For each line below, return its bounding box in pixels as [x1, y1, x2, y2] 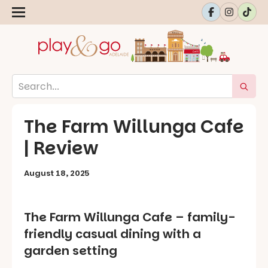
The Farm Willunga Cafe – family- [24, 208, 235, 226]
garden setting [24, 242, 117, 259]
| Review [24, 136, 98, 162]
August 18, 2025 [24, 167, 90, 179]
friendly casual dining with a [24, 225, 201, 242]
